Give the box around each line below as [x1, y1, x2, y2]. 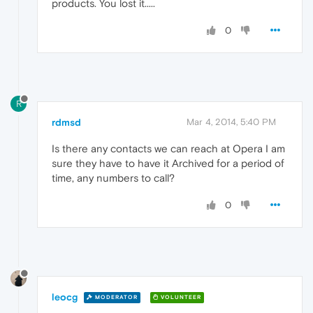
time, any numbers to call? [52, 172, 175, 184]
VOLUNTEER [159, 294, 201, 301]
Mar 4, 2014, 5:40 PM [187, 117, 276, 128]
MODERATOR [93, 294, 138, 301]
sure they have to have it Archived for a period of [52, 157, 284, 170]
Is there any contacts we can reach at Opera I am [52, 143, 285, 155]
